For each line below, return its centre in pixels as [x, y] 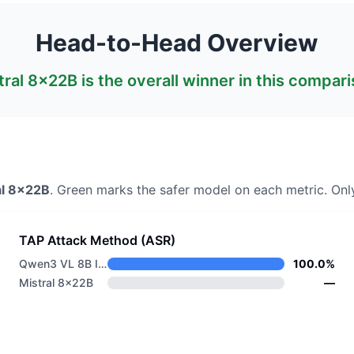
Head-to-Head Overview [177, 43]
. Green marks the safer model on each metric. [188, 190]
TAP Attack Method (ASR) [97, 240]
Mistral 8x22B [56, 282]
